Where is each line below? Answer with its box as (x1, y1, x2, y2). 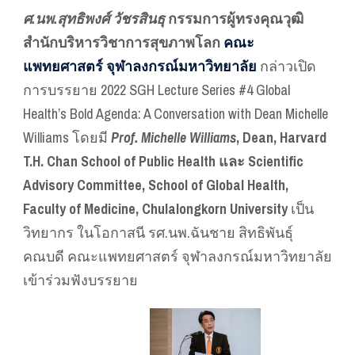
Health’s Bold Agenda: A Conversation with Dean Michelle (23, 104, 328, 124)
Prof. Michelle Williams (111, 128, 236, 148)
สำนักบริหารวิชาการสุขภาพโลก (23, 32, 223, 53)
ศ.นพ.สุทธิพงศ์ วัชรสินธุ (23, 9, 165, 29)
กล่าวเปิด (257, 56, 316, 77)
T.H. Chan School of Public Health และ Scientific (23, 151, 303, 172)
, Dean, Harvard (236, 128, 326, 148)
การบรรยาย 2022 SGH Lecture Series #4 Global (23, 80, 290, 101)
